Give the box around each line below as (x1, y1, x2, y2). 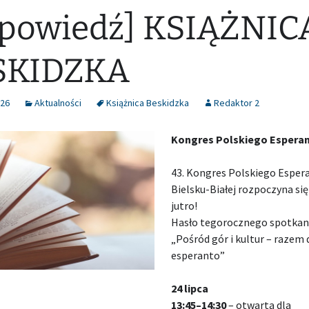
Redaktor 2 (214, 97, 259, 109)
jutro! (171, 199, 198, 212)
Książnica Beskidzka (106, 97, 189, 109)
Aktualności (34, 97, 81, 109)
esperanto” (171, 248, 228, 262)
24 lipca (171, 281, 209, 295)
